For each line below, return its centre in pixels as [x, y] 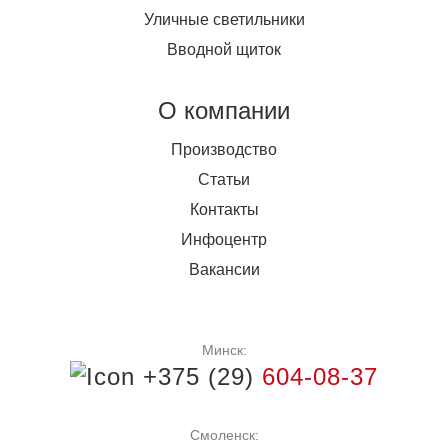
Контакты [224, 210]
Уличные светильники [224, 20]
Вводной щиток [224, 50]
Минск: [224, 350]
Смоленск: [224, 435]
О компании [224, 111]
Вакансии [224, 270]
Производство [224, 150]
